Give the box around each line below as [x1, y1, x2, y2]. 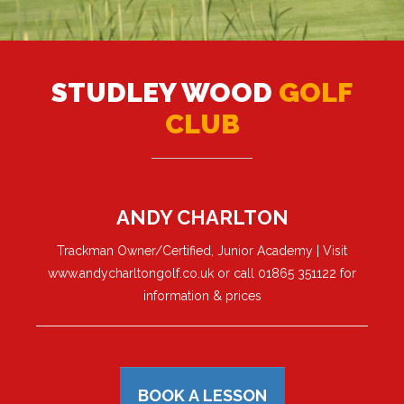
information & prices [142, 289, 262, 304]
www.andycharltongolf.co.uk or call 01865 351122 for [48, 266, 356, 281]
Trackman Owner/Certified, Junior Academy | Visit [57, 243, 347, 259]
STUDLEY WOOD [51, 77, 279, 109]
